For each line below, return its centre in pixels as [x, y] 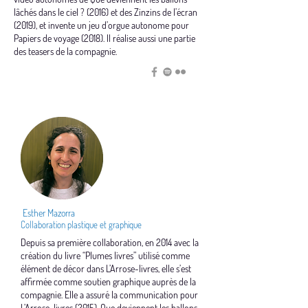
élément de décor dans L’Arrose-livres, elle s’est [106, 268]
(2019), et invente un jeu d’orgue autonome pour [101, 25]
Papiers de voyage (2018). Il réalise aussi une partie [104, 38]
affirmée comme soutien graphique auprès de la [108, 282]
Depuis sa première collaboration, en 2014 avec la [110, 242]
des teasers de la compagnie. [65, 51]
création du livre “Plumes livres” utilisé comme [105, 255]
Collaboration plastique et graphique [81, 225]
